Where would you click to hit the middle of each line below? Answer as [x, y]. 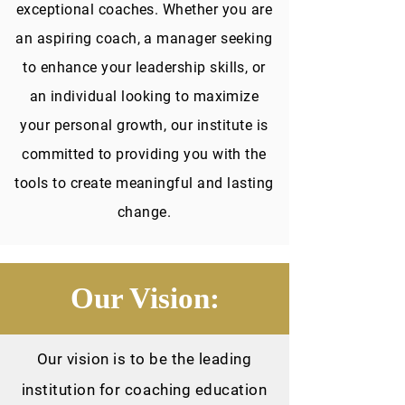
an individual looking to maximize [144, 96]
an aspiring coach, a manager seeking [144, 38]
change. [144, 212]
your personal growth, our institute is [144, 125]
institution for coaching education [144, 390]
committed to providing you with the [144, 154]
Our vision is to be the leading [144, 359]
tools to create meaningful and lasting [144, 183]
